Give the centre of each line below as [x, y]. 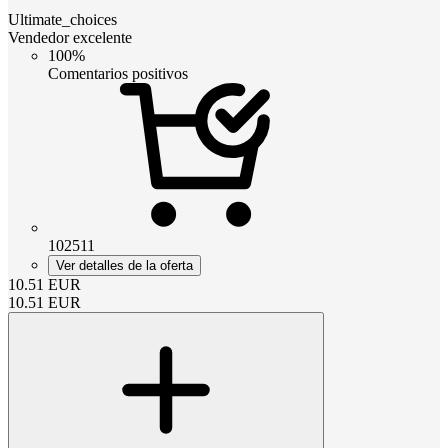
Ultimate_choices [62, 19]
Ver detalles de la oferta [124, 265]
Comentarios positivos [118, 73]
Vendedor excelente [70, 37]
